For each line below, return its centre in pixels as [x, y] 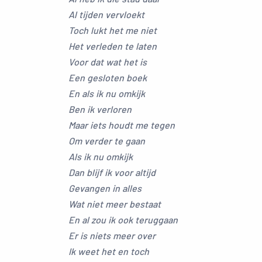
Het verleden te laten [113, 46]
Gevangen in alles [105, 188]
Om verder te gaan [107, 141]
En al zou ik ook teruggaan [123, 220]
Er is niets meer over [112, 235]
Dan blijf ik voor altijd [112, 172]
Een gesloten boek [108, 77]
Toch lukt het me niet [113, 30]
